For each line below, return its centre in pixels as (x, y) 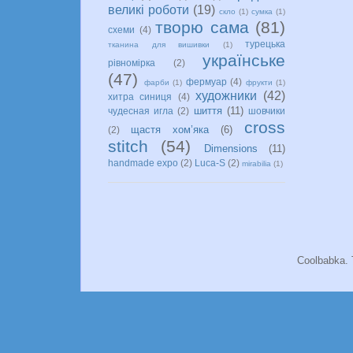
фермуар (206, 81)
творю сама (202, 27)
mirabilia (256, 163)
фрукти (259, 82)
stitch (128, 146)
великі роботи (149, 9)
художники (226, 95)
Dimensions (230, 148)
